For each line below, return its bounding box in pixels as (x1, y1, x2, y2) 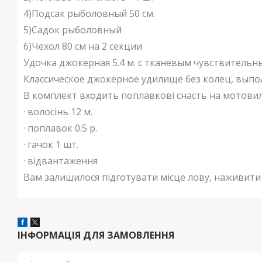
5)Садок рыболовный (23, 23, 122, 36)
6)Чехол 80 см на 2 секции (23, 40, 142, 53)
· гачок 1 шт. (23, 138, 78, 151)
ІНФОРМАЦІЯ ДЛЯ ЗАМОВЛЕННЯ (18, 229, 174, 242)
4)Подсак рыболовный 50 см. (23, 7, 155, 20)
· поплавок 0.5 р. (23, 122, 97, 135)
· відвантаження (23, 154, 98, 167)
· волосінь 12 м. (23, 105, 92, 118)
